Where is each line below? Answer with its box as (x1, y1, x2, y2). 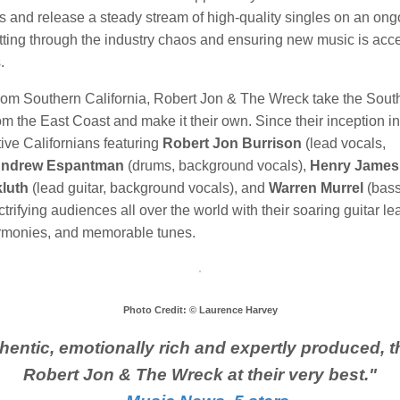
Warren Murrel (269, 180, 363, 196)
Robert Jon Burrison (162, 136, 302, 152)
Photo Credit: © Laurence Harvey (122, 304, 278, 316)
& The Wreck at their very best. (119, 365, 369, 385)
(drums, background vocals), (124, 158, 310, 174)
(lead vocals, (302, 136, 386, 152)
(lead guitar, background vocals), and (29, 180, 269, 196)
